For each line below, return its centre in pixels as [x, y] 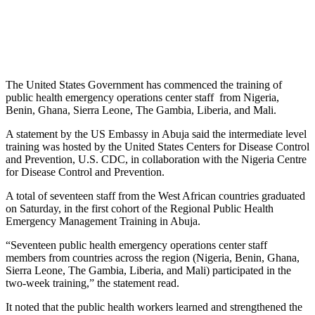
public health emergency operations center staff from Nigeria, [142, 98]
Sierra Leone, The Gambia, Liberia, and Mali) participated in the [148, 271]
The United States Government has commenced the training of [144, 85]
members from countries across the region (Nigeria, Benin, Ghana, [153, 258]
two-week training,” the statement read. [95, 283]
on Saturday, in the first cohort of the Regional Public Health [140, 209]
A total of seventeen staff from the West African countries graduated [155, 196]
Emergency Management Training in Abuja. [104, 221]
